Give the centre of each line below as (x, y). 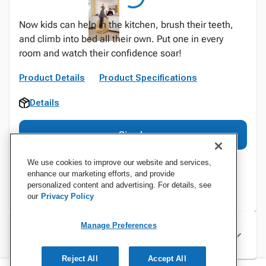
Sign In (133, 135)
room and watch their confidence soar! (100, 53)
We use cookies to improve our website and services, (119, 162)
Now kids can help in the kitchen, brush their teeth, (126, 25)
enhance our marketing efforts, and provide (101, 174)
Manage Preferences (119, 225)
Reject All (80, 259)
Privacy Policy (67, 196)
